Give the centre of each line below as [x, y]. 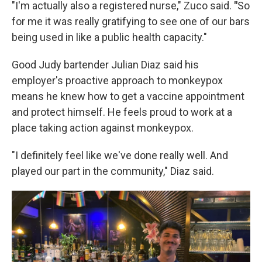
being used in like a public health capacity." [109, 37]
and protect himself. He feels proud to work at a [122, 112]
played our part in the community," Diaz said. [113, 171]
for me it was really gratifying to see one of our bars [131, 21]
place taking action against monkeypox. [103, 128]
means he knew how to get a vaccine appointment [128, 96]
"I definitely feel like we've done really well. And [120, 155]
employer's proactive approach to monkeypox [117, 80]
